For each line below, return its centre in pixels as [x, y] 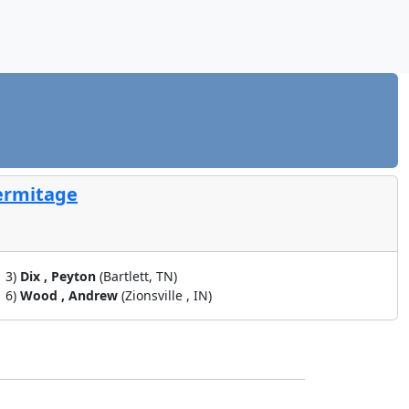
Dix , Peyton [60, 276]
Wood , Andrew [71, 295]
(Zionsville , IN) [167, 295]
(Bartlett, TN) [139, 276]
